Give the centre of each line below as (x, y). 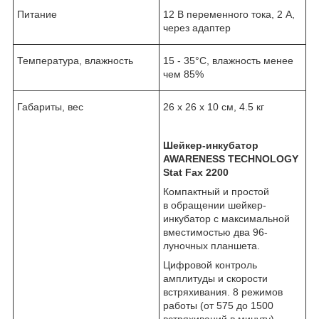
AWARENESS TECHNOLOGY (231, 158)
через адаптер (197, 27)
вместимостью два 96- (215, 232)
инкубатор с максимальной (226, 218)
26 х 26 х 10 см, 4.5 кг (214, 106)
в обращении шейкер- (215, 205)
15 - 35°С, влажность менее (228, 60)
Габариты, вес (50, 106)
